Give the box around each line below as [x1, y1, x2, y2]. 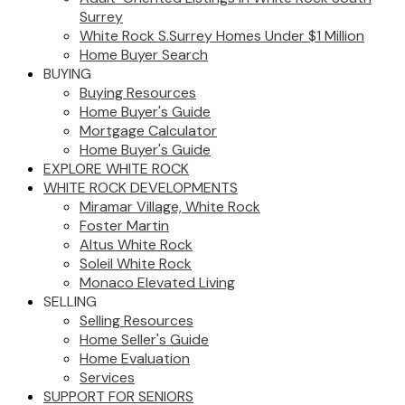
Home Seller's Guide [80, 330, 209, 349]
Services [80, 368, 135, 387]
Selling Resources [80, 311, 193, 330]
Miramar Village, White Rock [80, 197, 260, 216]
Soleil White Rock [80, 254, 192, 273]
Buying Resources [80, 83, 196, 102]
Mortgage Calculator [80, 121, 217, 140]
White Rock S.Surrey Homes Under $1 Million [80, 26, 364, 45]
